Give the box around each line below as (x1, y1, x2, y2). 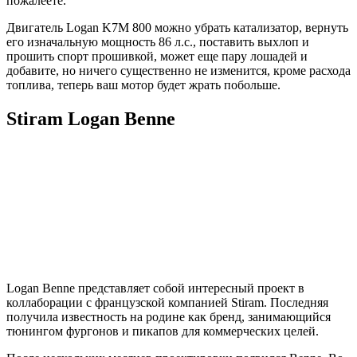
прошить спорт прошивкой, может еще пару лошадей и (6, 49, 308, 63)
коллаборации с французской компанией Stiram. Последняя (6, 295, 328, 309)
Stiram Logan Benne (6, 108, 175, 129)
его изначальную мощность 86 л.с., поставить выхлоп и (6, 35, 309, 49)
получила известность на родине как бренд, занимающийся (6, 309, 331, 324)
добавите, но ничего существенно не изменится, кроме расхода (6, 64, 351, 77)
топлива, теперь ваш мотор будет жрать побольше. (6, 78, 280, 92)
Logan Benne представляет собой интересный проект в (6, 280, 304, 295)
